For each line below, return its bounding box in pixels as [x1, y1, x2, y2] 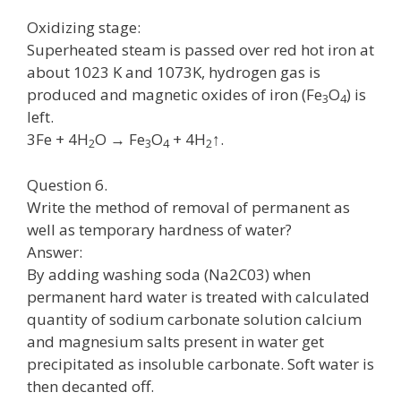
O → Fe [95, 129, 145, 149]
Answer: [27, 241, 82, 262]
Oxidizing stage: [27, 17, 141, 38]
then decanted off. [27, 375, 154, 397]
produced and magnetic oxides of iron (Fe [27, 84, 322, 105]
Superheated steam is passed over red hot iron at [27, 39, 374, 60]
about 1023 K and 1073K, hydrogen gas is [27, 62, 320, 82]
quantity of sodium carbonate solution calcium [27, 308, 362, 329]
